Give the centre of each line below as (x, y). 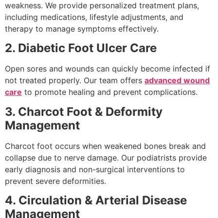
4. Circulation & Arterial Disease (96, 200)
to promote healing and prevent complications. (110, 92)
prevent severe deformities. (55, 181)
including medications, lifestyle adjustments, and (94, 17)
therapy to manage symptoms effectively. (82, 28)
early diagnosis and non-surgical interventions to (95, 169)
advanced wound (177, 81)
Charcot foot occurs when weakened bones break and (105, 146)
